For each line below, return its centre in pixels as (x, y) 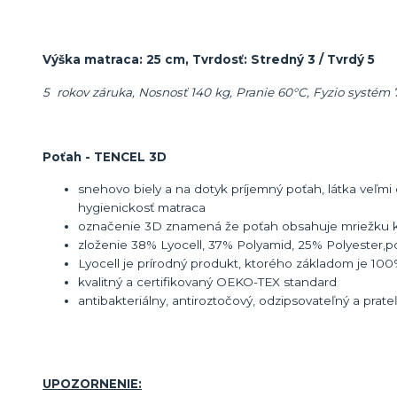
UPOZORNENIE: (92, 384)
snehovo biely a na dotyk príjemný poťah (200, 189)
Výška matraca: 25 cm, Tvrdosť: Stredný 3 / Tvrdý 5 (209, 60)
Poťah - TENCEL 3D (105, 156)
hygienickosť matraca (142, 208)
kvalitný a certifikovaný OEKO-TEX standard (207, 282)
